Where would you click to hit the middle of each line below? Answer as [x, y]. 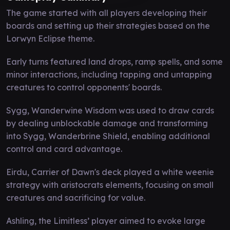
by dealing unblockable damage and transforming [107, 123]
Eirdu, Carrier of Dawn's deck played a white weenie [110, 172]
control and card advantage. [64, 149]
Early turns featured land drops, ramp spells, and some [114, 61]
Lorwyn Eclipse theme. [50, 38]
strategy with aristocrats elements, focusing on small [110, 185]
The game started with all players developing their [107, 13]
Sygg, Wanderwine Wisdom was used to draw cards [110, 110]
